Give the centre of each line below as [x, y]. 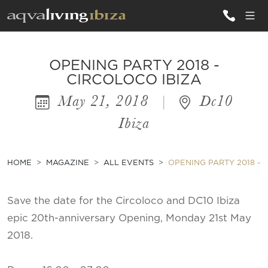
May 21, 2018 [103, 101]
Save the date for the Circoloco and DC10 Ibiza [124, 201]
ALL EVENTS [129, 163]
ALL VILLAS [41, 61]
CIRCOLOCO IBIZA [134, 80]
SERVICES [37, 147]
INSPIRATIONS [48, 100]
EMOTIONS [39, 124]
